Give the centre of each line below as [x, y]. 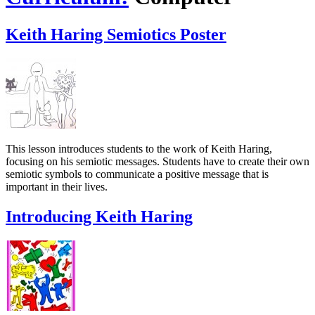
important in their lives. [57, 186]
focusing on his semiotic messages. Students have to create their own [157, 161]
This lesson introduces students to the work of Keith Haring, [139, 148]
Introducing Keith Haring [99, 216]
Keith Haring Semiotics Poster [116, 34]
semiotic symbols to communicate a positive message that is [137, 174]
